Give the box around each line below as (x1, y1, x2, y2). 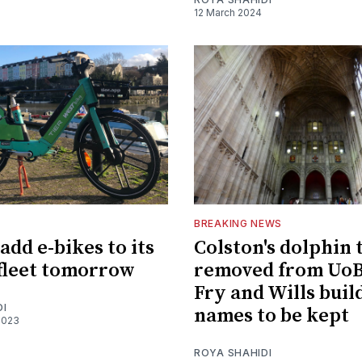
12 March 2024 (194, 6, 262, 19)
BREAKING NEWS (194, 217, 283, 230)
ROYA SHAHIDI (194, 347, 272, 360)
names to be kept (194, 304, 349, 329)
